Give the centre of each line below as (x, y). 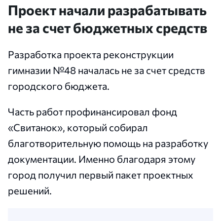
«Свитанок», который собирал (78, 127)
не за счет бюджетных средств (108, 27)
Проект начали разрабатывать (107, 10)
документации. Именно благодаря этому (102, 159)
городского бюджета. (59, 86)
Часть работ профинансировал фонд (92, 111)
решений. (30, 190)
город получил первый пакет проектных (101, 174)
